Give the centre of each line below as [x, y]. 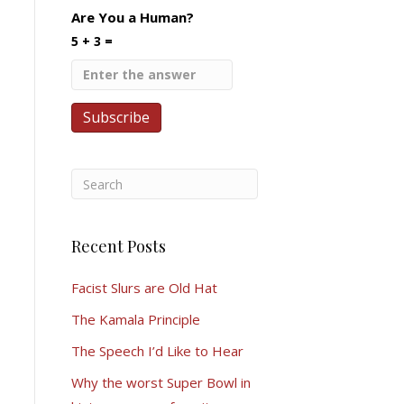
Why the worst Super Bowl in [161, 382]
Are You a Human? [132, 17]
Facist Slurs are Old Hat [144, 288]
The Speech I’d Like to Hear [157, 351]
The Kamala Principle [135, 319]
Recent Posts [118, 246]
